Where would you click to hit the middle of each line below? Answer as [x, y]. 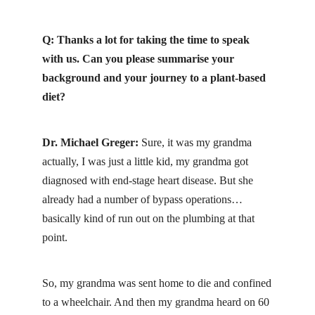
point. [55, 238]
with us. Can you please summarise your [138, 58]
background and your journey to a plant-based [154, 77]
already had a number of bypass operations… [142, 200]
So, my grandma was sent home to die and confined [157, 283]
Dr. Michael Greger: [90, 143]
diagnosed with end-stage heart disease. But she [148, 181]
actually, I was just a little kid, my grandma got [145, 162]
